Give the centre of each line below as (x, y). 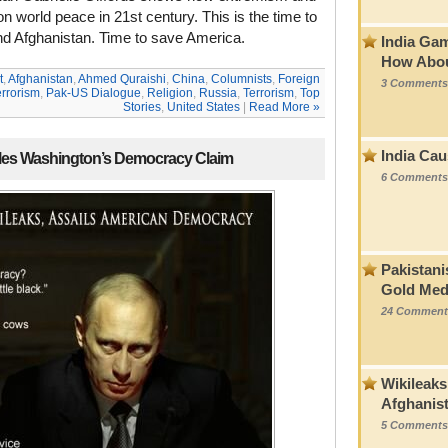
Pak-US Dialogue (93, 93)
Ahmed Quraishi (122, 79)
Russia (218, 93)
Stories (142, 107)
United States (203, 107)
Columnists (241, 79)
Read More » (284, 107)
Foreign (299, 79)
